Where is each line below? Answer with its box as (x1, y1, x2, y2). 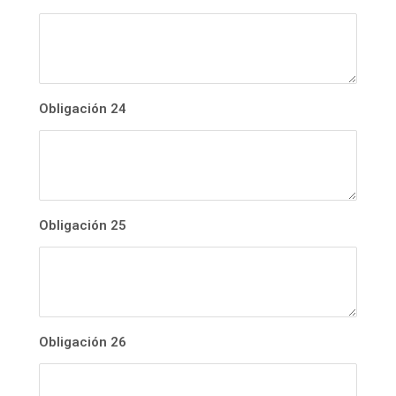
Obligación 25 (39, 217, 126, 234)
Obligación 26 (39, 334, 126, 351)
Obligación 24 (39, 101, 126, 118)
